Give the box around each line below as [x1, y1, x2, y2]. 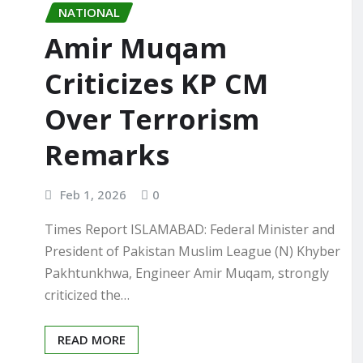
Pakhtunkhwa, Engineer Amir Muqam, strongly [45, 264, 329, 283]
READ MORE [58, 331, 126, 348]
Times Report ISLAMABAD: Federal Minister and [45, 220, 335, 239]
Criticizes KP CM [45, 65, 268, 103]
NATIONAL [58, 3, 120, 20]
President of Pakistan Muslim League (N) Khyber [45, 242, 340, 261]
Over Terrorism [45, 100, 259, 139]
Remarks [45, 136, 169, 174]
